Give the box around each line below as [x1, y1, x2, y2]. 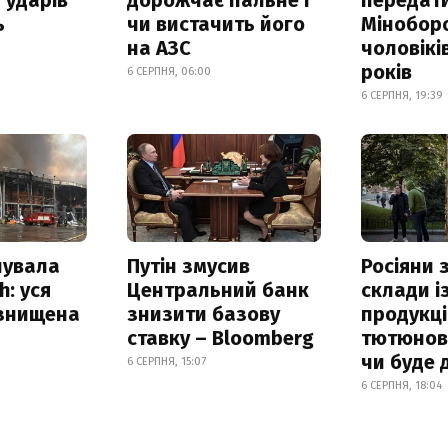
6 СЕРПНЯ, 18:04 [361, 379, 443, 393]
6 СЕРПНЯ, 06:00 [126, 64, 211, 78]
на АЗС [126, 35, 191, 60]
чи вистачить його [126, 11, 305, 36]
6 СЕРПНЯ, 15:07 [126, 355, 206, 369]
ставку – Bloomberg [126, 326, 314, 351]
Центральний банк [126, 278, 309, 303]
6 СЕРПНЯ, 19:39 [361, 88, 444, 102]
